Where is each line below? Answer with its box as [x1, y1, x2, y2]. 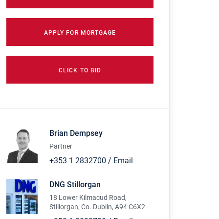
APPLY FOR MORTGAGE [44, 29, 116, 37]
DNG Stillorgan [49, 180, 101, 190]
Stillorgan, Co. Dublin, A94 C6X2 [49, 203, 146, 211]
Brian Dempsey [49, 129, 103, 138]
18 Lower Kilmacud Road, [49, 194, 127, 202]
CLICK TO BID [59, 67, 102, 74]
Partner [49, 142, 73, 151]
